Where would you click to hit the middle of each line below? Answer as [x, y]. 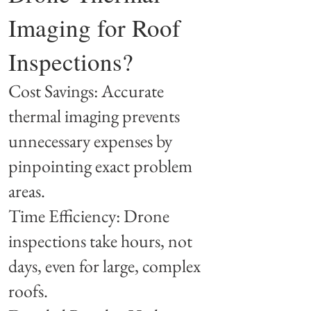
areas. [27, 191]
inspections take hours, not [100, 241]
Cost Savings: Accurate [86, 91]
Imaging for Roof [94, 27]
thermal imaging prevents [94, 116]
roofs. [28, 291]
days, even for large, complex [104, 266]
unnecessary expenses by [90, 141]
